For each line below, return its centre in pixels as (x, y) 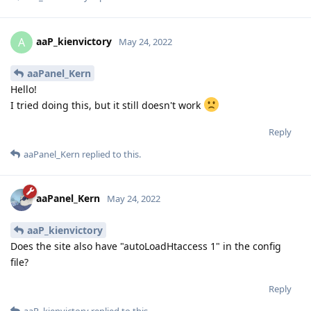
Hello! (24, 89)
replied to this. (110, 154)
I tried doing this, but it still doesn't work (107, 105)
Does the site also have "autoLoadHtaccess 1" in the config (146, 246)
